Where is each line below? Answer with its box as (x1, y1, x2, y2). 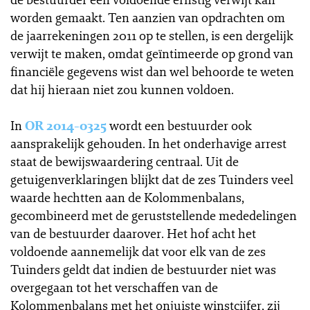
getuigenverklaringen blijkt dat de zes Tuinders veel (10, 171, 293, 188)
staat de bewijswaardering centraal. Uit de (10, 153, 239, 170)
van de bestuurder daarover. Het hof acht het (10, 225, 256, 241)
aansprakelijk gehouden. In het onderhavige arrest (10, 135, 286, 152)
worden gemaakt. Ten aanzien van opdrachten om (10, 9, 285, 26)
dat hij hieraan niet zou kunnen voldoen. (10, 81, 234, 98)
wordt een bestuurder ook (107, 117, 252, 134)
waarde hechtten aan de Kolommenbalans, (10, 189, 244, 206)
